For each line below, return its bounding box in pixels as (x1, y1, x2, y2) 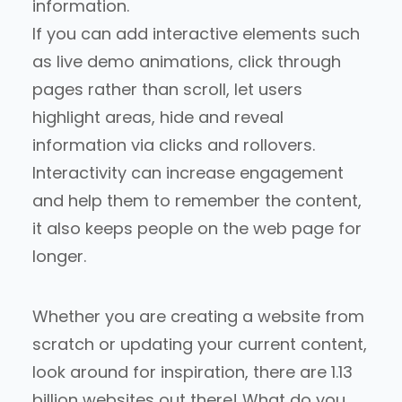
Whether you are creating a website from (32, 305, 364, 328)
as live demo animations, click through (32, 50, 341, 73)
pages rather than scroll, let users (32, 78, 302, 100)
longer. (32, 245, 86, 267)
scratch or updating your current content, (32, 333, 367, 355)
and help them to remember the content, (32, 189, 362, 212)
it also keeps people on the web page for (32, 217, 362, 240)
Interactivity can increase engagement (32, 162, 344, 184)
